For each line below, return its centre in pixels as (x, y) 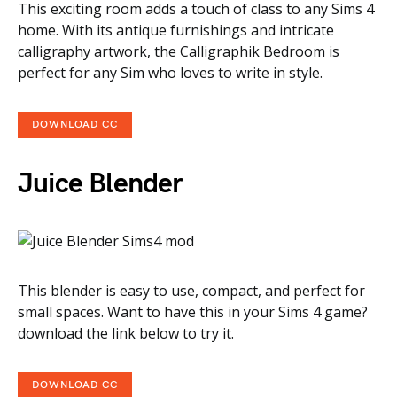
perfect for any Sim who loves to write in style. (170, 73)
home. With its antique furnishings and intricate (176, 30)
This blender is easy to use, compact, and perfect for (191, 291)
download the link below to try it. (126, 333)
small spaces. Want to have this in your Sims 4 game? (193, 312)
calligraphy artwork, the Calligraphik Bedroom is (179, 51)
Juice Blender (101, 184)
